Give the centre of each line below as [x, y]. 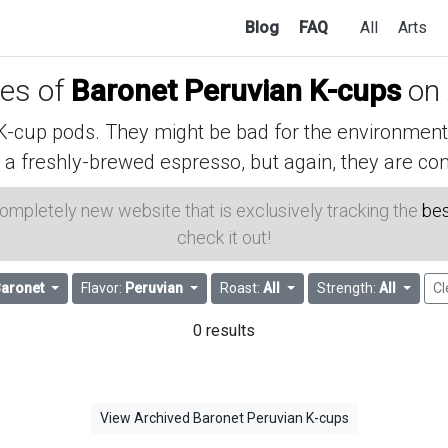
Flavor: [103, 288]
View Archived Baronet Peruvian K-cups [224, 418]
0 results [224, 331]
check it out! [224, 237]
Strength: [347, 288]
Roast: [241, 288]
